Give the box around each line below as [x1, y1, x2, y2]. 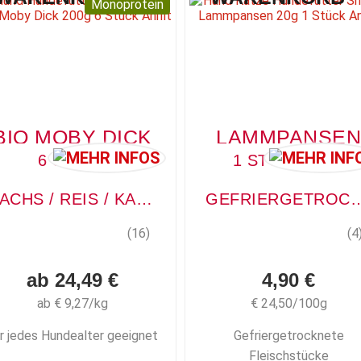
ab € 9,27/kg [37, 296, 108, 312]
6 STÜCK [37, 151, 108, 170]
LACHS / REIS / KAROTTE [135, 190, 152, 209]
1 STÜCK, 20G [232, 151, 345, 170]
